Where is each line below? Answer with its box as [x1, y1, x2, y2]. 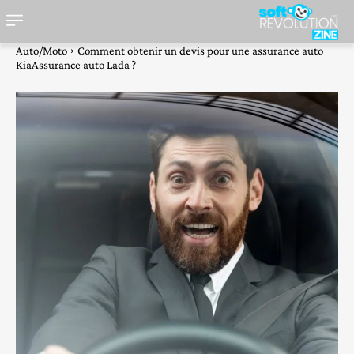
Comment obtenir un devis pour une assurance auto [77, 44, 323, 58]
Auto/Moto [16, 44, 67, 58]
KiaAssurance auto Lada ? [16, 58, 136, 72]
